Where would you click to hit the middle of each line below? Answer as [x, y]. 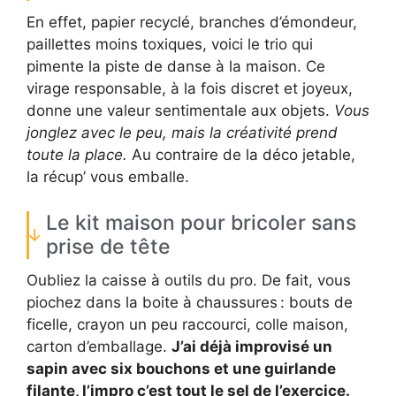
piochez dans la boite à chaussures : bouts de [190, 302]
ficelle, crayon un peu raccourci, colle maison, [187, 324]
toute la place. [77, 155]
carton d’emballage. [99, 346]
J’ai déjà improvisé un [252, 346]
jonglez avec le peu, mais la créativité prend [182, 133]
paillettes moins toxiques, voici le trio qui [170, 45]
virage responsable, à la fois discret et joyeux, [190, 89]
